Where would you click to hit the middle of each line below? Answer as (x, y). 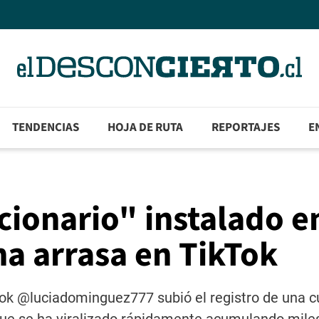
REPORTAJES (246, 128)
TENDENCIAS (46, 128)
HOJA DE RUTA (146, 128)
